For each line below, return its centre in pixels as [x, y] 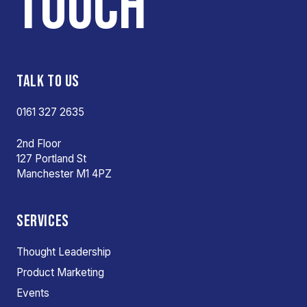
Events [33, 293]
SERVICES [43, 221]
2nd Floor [39, 144]
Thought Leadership [64, 252]
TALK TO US [48, 81]
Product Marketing [60, 272]
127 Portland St [51, 159]
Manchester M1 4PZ [64, 174]
